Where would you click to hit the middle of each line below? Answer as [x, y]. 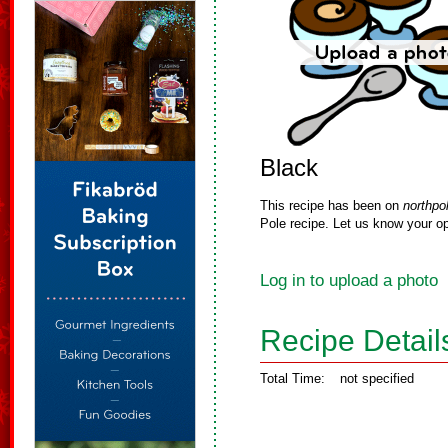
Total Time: [292, 378]
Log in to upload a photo [349, 280]
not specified [377, 378]
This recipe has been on [331, 205]
